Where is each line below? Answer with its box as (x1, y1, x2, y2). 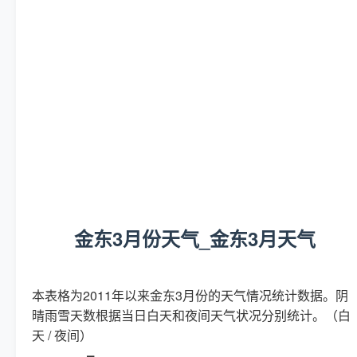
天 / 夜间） (32, 325, 92, 344)
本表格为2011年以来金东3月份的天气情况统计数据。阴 (32, 285, 348, 304)
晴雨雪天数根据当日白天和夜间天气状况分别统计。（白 (32, 305, 351, 324)
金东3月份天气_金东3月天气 (73, 224, 316, 252)
